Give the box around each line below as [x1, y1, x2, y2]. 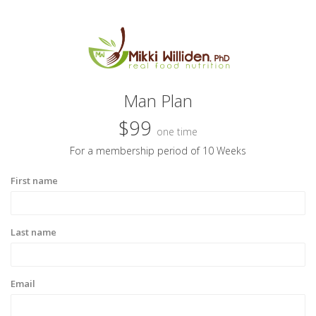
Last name [11, 226, 56, 238]
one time [157, 125, 197, 138]
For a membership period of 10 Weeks [70, 144, 246, 157]
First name [11, 174, 58, 187]
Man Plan [123, 89, 193, 112]
